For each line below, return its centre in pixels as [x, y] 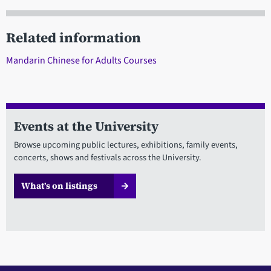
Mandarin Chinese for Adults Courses [81, 61]
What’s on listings [59, 186]
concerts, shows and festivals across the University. [107, 158]
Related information [73, 38]
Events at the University [86, 126]
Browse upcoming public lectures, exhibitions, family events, [126, 145]
